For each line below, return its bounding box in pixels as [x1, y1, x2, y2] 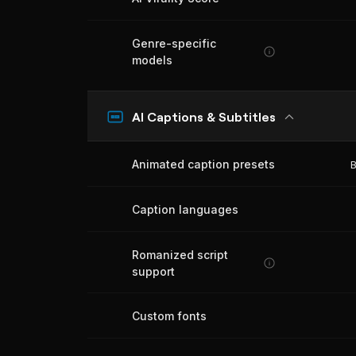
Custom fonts [132, 309, 207, 323]
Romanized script [132, 248, 228, 261]
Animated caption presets [132, 157, 275, 171]
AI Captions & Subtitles [132, 108, 276, 124]
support [132, 265, 175, 278]
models [132, 53, 172, 67]
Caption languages [132, 203, 238, 216]
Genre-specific [132, 37, 216, 50]
